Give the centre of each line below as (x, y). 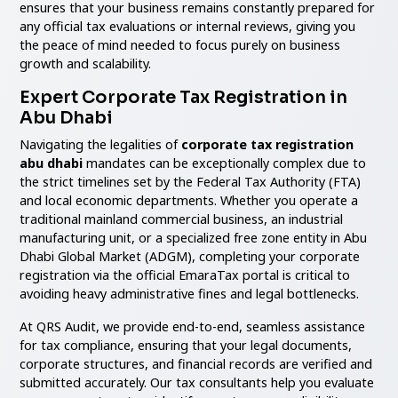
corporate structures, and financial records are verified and (196, 363)
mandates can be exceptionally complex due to (225, 163)
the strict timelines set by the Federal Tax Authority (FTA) (191, 181)
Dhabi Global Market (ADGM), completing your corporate (190, 256)
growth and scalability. (86, 63)
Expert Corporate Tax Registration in (184, 97)
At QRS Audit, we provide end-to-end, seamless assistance (193, 326)
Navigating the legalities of (101, 144)
